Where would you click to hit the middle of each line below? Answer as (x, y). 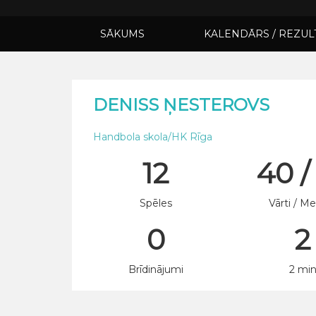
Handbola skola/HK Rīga (153, 137)
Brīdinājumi (156, 269)
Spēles (156, 203)
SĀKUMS (122, 34)
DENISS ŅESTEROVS (181, 105)
